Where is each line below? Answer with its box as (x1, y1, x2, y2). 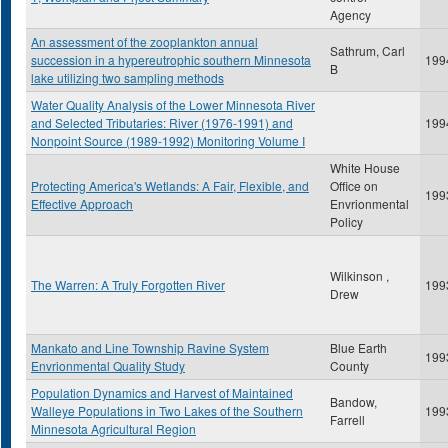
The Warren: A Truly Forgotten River (31, 276, 225, 293)
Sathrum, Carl (330, 42, 405, 59)
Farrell (330, 411, 365, 428)
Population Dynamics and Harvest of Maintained (31, 384, 293, 401)
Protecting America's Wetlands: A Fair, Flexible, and (31, 177, 309, 194)
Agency (330, 6, 371, 23)
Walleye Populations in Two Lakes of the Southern (31, 402, 303, 419)
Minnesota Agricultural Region (31, 420, 196, 437)
